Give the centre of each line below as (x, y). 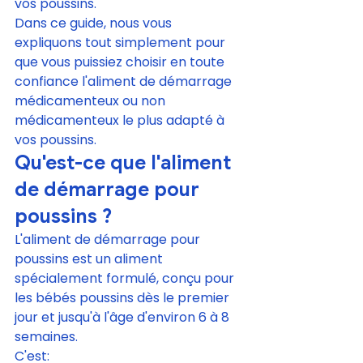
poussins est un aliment (90, 259)
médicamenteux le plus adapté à (121, 120)
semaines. (46, 337)
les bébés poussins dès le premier (124, 298)
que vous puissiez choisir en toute (121, 62)
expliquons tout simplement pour (122, 43)
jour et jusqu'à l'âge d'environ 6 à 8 (124, 317)
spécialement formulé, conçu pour (126, 278)
